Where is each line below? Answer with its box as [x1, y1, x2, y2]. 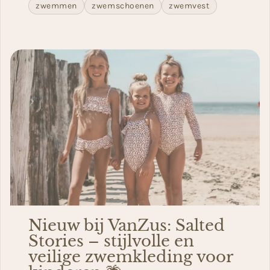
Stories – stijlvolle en [28, 230, 194, 251]
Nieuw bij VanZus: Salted [28, 215, 225, 235]
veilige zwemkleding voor [28, 246, 233, 266]
